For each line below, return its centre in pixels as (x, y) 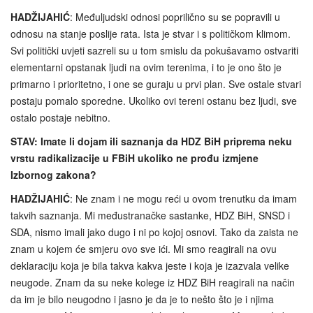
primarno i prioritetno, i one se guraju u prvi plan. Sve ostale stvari (156, 84)
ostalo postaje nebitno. (60, 118)
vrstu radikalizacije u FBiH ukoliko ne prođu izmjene (134, 158)
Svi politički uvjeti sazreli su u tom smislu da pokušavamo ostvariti (154, 51)
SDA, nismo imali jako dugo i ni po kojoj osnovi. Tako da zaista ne (154, 232)
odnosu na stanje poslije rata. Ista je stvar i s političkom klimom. (151, 34)
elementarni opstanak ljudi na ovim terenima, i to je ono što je (146, 67)
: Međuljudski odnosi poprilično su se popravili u (175, 17)
